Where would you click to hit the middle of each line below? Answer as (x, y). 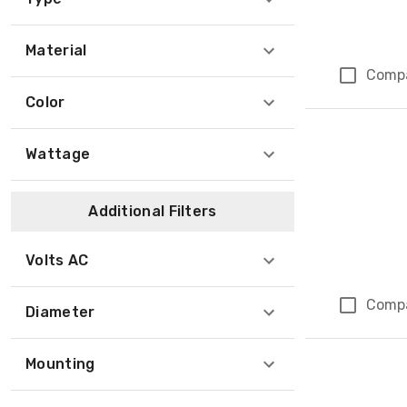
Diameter (60, 312)
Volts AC (57, 260)
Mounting (60, 364)
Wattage (58, 154)
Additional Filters (153, 211)
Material (56, 50)
